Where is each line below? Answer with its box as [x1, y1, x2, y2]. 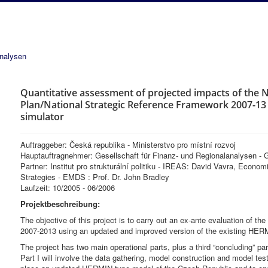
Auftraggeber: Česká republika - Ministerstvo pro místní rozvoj [20, 139, 236, 150]
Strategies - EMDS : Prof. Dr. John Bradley [20, 171, 169, 182]
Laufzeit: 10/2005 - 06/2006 [20, 182, 115, 193]
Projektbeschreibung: [20, 198, 100, 209]
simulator [20, 110, 64, 123]
